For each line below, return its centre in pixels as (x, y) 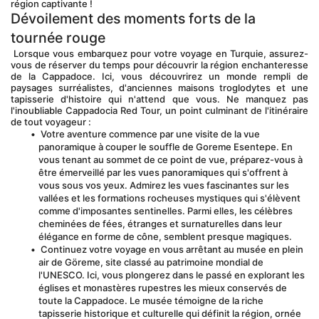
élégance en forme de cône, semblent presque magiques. (165, 236)
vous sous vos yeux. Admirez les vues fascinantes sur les (164, 185)
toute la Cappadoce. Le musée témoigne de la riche (151, 300)
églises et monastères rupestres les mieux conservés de (163, 288)
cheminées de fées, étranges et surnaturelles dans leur (160, 224)
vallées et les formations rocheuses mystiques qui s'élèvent (169, 198)
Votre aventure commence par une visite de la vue (149, 134)
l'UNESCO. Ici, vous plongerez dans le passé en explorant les (172, 275)
